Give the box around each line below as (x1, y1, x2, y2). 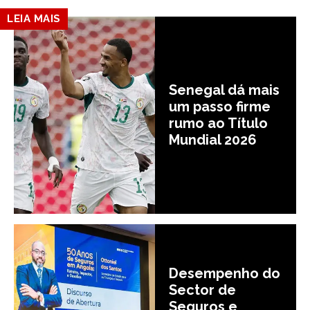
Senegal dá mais (169, 82, 280, 99)
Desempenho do (169, 264, 280, 282)
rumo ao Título (169, 115, 268, 132)
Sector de (169, 281, 236, 298)
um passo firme (169, 98, 271, 116)
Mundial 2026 (169, 131, 257, 149)
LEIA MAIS (7, 12, 61, 25)
